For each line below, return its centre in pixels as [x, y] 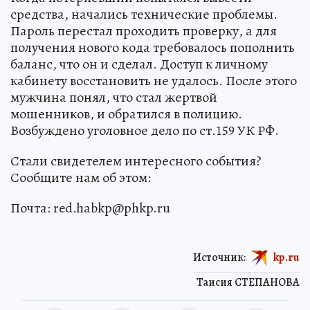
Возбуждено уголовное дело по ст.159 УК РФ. [145, 130]
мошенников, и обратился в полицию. [126, 114]
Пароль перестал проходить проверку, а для [144, 31]
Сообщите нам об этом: [81, 177]
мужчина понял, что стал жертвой [114, 97]
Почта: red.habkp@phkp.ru [90, 208]
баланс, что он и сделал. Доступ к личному [139, 64]
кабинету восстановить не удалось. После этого [154, 81]
